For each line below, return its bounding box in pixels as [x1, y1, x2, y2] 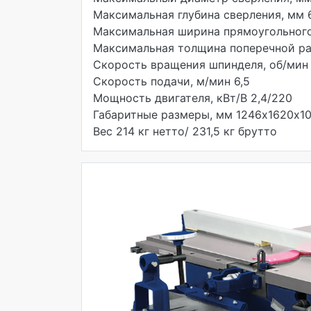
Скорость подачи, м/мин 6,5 [93, 74, 250, 88]
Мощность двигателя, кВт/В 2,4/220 [93, 91, 292, 105]
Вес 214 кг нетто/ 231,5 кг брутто [93, 124, 277, 138]
